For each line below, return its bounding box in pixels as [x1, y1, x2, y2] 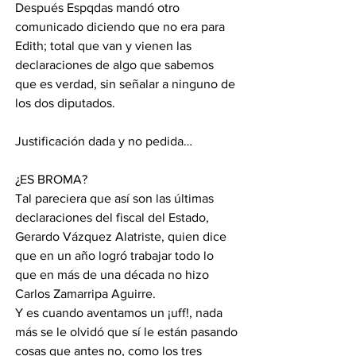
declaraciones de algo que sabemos [15, 57, 217, 72]
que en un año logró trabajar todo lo [15, 248, 217, 262]
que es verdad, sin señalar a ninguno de [15, 76, 238, 91]
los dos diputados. [15, 95, 118, 110]
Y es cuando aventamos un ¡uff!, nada [15, 305, 226, 319]
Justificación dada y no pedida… [15, 133, 195, 148]
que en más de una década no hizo [15, 267, 212, 281]
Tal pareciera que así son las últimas [15, 191, 217, 205]
